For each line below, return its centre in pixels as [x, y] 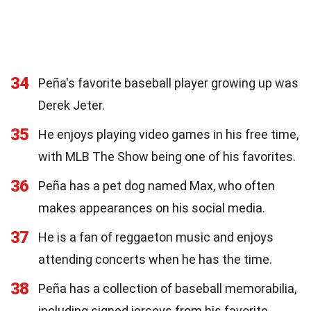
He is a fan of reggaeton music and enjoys [156, 237]
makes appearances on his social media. [152, 208]
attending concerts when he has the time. [155, 259]
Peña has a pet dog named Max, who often [157, 185]
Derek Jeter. [72, 105]
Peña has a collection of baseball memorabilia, [167, 288]
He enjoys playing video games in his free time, [168, 134]
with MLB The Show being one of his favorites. [167, 156]
